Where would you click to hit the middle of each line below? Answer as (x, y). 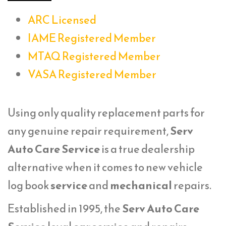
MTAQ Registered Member (94, 56)
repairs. (192, 185)
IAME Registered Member (92, 38)
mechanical (141, 185)
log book (29, 185)
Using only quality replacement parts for (106, 112)
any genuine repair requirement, (89, 131)
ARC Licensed (62, 20)
